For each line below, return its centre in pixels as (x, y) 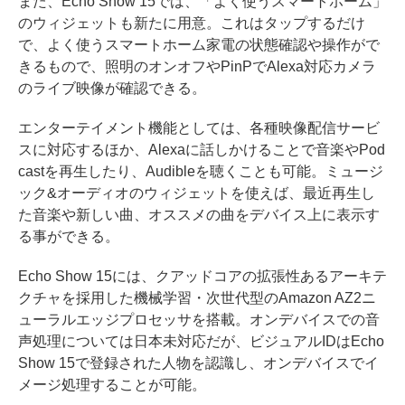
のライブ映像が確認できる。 (112, 89)
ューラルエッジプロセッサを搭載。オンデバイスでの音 (199, 320)
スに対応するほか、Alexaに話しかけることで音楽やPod (202, 150)
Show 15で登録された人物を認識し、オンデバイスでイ (198, 363)
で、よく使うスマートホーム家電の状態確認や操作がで (199, 45)
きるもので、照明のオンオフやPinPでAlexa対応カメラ (197, 67)
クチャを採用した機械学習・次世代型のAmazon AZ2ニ (197, 298)
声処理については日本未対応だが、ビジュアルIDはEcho (201, 342)
